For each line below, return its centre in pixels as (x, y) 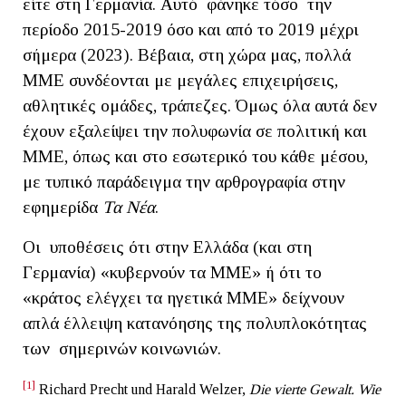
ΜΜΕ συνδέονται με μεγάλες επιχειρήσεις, (180, 80)
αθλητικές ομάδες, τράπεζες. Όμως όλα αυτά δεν (200, 105)
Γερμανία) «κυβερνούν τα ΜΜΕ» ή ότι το (172, 272)
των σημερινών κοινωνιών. (126, 348)
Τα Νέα (129, 207)
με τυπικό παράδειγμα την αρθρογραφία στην (184, 181)
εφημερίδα (63, 207)
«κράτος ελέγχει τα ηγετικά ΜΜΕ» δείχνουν (184, 297)
